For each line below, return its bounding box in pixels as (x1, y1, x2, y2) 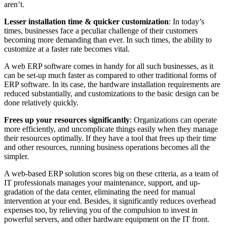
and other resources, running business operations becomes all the (4, 143, 210, 152)
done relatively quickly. (4, 98, 79, 107)
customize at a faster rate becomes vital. (4, 45, 130, 54)
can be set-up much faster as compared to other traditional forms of (4, 71, 216, 80)
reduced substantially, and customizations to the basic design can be (4, 89, 219, 98)
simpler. (4, 152, 29, 161)
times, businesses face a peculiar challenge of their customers (4, 26, 198, 35)
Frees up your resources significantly (4, 116, 130, 125)
